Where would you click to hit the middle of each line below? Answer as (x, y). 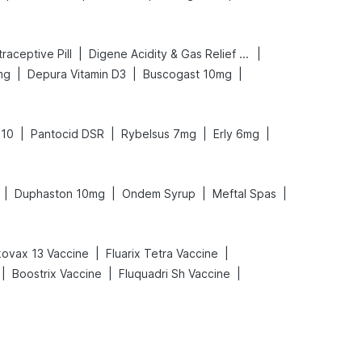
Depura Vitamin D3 (77, 74)
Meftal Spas (244, 194)
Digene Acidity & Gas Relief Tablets (244, 54)
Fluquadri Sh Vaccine (175, 274)
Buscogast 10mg (187, 74)
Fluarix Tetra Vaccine (162, 253)
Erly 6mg (236, 134)
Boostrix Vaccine (57, 274)
